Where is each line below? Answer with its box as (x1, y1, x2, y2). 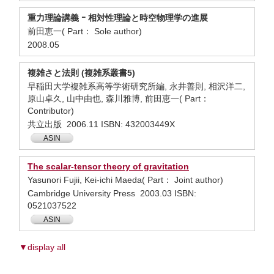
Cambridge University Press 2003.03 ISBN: (28, 188, 196, 198)
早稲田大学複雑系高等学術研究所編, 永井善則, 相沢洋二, (28, 81, 245, 91)
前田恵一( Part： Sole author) (28, 26, 142, 36)
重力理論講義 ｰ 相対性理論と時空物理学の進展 (28, 13, 208, 23)
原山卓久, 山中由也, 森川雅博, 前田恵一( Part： (28, 94, 209, 103)
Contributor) (28, 106, 74, 116)
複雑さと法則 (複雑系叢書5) (28, 68, 135, 78)
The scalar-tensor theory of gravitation (28, 161, 189, 171)
